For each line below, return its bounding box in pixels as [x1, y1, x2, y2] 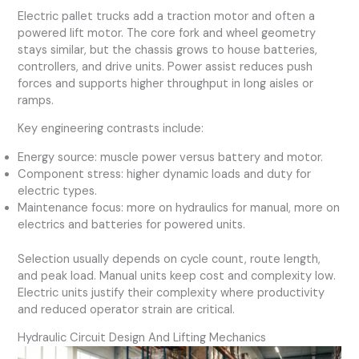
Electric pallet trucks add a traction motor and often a [18, 8, 316, 24]
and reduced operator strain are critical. [18, 301, 236, 317]
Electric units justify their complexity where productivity [18, 284, 325, 301]
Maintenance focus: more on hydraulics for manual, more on [18, 200, 341, 216]
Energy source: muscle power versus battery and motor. [18, 149, 324, 165]
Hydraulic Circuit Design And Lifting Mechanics [18, 330, 267, 346]
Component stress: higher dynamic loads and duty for [18, 166, 312, 182]
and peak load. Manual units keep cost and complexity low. [18, 268, 337, 284]
